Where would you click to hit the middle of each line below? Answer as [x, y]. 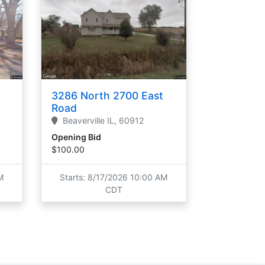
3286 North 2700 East [107, 96]
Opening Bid [76, 137]
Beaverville [83, 121]
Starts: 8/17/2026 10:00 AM [114, 177]
